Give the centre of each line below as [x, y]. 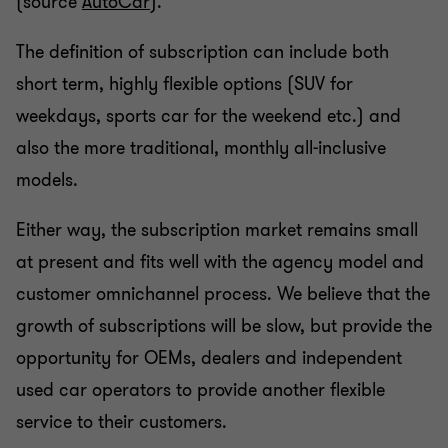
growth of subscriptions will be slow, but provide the [224, 325]
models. [47, 179]
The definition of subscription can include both [202, 51]
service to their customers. [124, 421]
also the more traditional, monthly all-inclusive [201, 147]
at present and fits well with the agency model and [220, 261]
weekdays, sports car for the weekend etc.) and [208, 115]
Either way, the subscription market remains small [217, 229]
